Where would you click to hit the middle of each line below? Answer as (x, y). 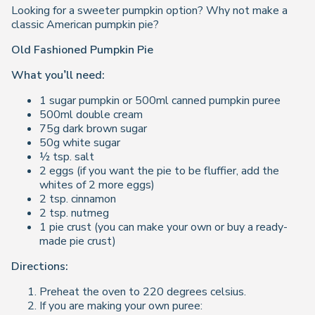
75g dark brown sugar (93, 129)
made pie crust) (78, 241)
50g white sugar (80, 143)
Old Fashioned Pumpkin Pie (82, 50)
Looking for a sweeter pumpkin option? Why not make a (149, 11)
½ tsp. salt (67, 157)
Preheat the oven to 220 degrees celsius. (143, 292)
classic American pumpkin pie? (85, 25)
